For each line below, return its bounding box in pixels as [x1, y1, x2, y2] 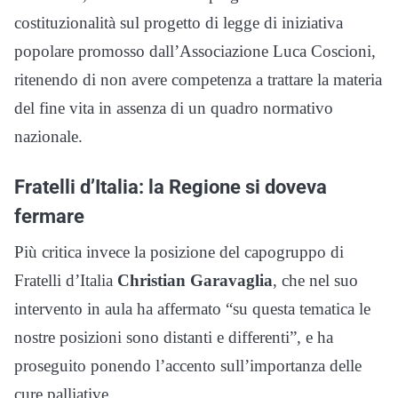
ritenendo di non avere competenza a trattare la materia [14, 69, 382, 89]
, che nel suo [273, 270, 358, 290]
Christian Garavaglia [117, 270, 273, 290]
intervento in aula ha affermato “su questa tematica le [14, 298, 370, 318]
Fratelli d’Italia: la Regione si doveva [14, 174, 327, 198]
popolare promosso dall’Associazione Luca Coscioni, [14, 41, 376, 60]
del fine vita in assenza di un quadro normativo [14, 98, 333, 117]
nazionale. [14, 126, 83, 146]
